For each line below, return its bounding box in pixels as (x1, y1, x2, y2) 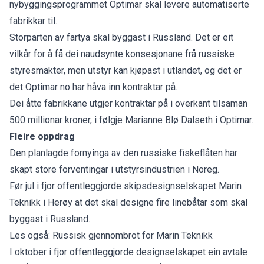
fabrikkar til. (9, 15, 57, 27)
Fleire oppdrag (9, 130, 75, 142)
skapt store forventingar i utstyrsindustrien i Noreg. (9, 163, 219, 175)
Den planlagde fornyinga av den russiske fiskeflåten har (9, 147, 237, 159)
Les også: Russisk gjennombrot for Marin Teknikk (9, 229, 213, 241)
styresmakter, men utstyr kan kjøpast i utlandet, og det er (9, 64, 242, 76)
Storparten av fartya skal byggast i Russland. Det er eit (9, 31, 233, 43)
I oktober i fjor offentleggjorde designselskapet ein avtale (9, 246, 247, 258)
